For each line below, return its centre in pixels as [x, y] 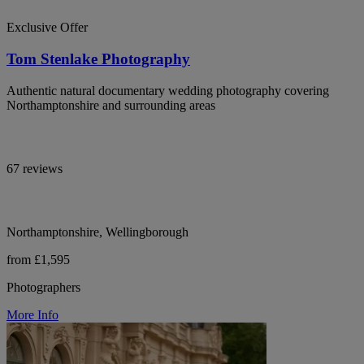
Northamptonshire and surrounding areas [111, 105]
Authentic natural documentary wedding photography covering [168, 90]
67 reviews [35, 168]
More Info [32, 314]
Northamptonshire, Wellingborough [97, 232]
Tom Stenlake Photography [98, 59]
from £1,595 [38, 259]
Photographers [43, 287]
